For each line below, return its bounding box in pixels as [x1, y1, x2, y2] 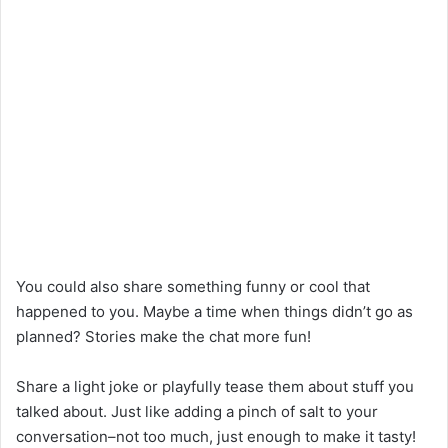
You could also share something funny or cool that [16, 277, 370, 297]
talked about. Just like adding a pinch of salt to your [16, 402, 378, 422]
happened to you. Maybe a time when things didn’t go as [16, 302, 413, 322]
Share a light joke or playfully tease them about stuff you [16, 377, 414, 397]
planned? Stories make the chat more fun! [16, 327, 311, 347]
